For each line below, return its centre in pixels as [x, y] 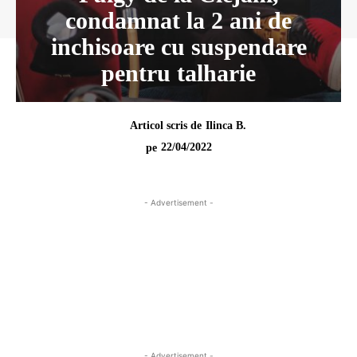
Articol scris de [165, 126]
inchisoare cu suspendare [178, 47]
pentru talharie [178, 73]
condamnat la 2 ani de [178, 20]
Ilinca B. [226, 126]
